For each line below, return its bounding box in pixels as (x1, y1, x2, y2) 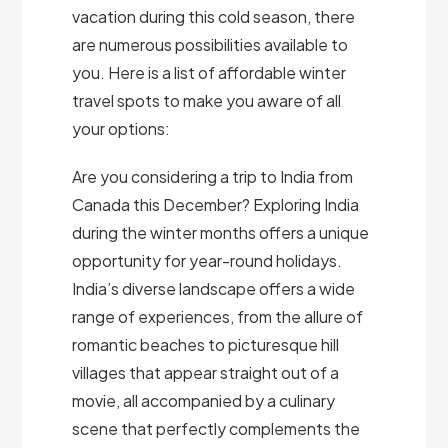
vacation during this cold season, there (72, 6, 356, 28)
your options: (72, 118, 171, 140)
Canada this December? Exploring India (72, 194, 360, 216)
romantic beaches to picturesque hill (72, 334, 340, 356)
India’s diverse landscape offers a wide (72, 278, 356, 300)
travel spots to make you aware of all (72, 90, 342, 112)
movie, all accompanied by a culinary (72, 390, 336, 412)
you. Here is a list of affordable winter (72, 62, 347, 84)
